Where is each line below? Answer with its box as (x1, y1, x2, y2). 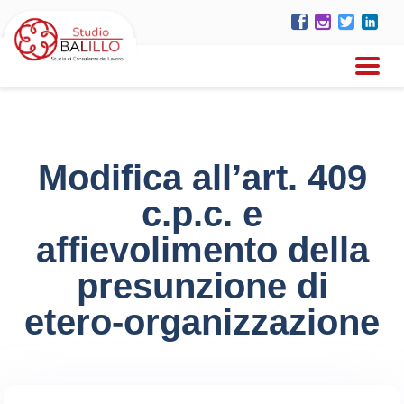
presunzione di (76, 266, 328, 306)
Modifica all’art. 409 (37, 158, 367, 197)
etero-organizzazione (24, 302, 380, 342)
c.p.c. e (142, 194, 262, 234)
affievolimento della (35, 230, 369, 270)
